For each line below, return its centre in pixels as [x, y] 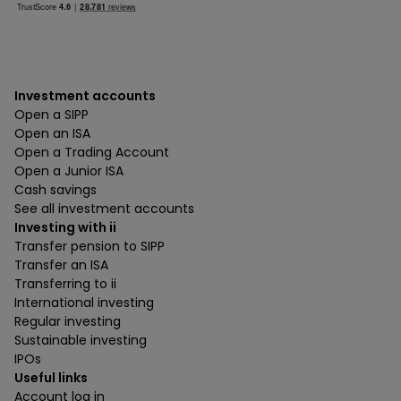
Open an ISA [52, 133]
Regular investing [68, 321]
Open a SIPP [51, 114]
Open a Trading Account [92, 152]
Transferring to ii [65, 283]
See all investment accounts [104, 208]
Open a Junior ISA [69, 171]
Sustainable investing [81, 340]
